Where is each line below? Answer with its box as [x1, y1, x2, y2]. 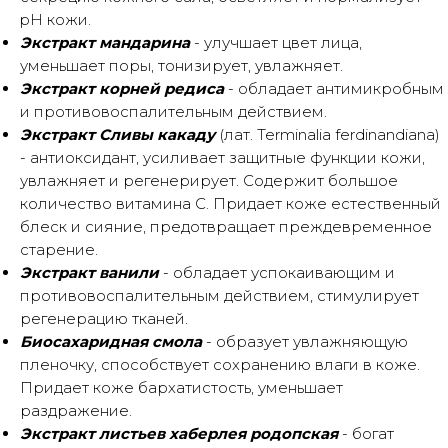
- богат [338, 424, 394, 443]
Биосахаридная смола [20, 332, 202, 351]
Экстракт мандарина [20, 33, 190, 52]
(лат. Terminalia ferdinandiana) [215, 125, 440, 144]
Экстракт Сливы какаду [20, 125, 215, 144]
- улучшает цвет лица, [190, 33, 362, 52]
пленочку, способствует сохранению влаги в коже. [20, 355, 420, 374]
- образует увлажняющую [202, 332, 408, 351]
